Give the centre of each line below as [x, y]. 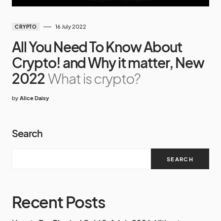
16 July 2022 [71, 27]
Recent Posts [58, 202]
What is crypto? [94, 78]
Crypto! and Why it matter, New [108, 63]
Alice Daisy [34, 98]
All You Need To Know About [97, 47]
